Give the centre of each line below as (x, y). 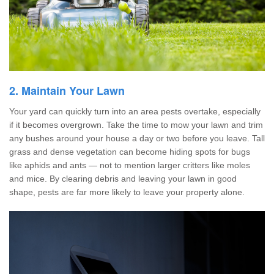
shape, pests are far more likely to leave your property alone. (127, 192)
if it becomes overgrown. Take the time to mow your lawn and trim (136, 124)
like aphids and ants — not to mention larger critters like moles (130, 165)
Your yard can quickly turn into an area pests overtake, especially (135, 111)
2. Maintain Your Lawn (67, 90)
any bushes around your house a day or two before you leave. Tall (137, 138)
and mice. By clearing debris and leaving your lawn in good (123, 178)
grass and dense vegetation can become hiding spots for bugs (130, 151)
